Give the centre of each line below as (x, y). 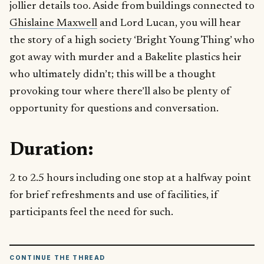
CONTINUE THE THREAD (58, 258)
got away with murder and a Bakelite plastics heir (126, 58)
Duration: (51, 151)
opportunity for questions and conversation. (114, 109)
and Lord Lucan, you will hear (169, 24)
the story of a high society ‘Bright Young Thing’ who (132, 41)
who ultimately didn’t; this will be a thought (113, 75)
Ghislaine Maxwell (53, 24)
